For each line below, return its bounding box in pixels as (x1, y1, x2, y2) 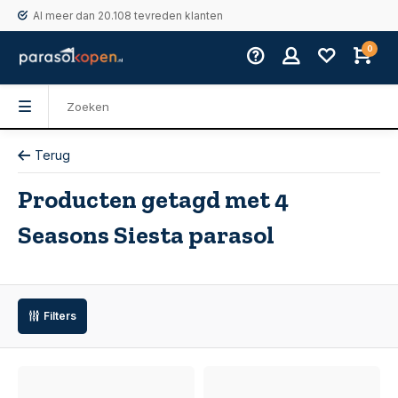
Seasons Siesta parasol (18, 220, 275, 250)
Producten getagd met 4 (18, 185, 289, 214)
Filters (44, 309, 76, 322)
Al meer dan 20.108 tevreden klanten (33, 9, 223, 22)
